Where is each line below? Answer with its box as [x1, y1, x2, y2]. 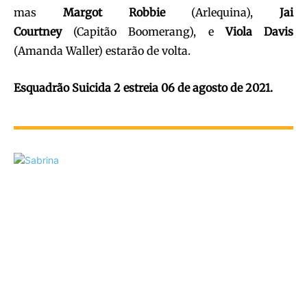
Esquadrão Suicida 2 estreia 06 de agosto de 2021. [14, 80, 273, 95]
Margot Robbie [62, 5, 165, 19]
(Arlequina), [164, 5, 280, 19]
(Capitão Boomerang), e [62, 24, 225, 38]
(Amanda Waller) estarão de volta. [14, 43, 191, 58]
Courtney [14, 24, 62, 38]
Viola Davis [225, 24, 294, 38]
